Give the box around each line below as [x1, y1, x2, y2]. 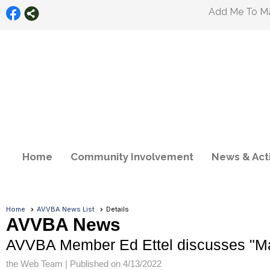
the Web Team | [6, 259, 70, 269]
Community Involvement [70, 151, 193, 163]
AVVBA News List [37, 205, 95, 213]
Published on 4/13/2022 [70, 259, 162, 269]
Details [106, 205, 129, 213]
